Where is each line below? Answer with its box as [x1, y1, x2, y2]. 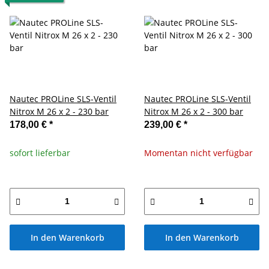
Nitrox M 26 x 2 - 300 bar [144, 105, 243, 117]
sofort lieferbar [10, 147, 70, 159]
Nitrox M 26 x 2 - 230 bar [10, 105, 109, 117]
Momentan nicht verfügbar [144, 147, 253, 159]
